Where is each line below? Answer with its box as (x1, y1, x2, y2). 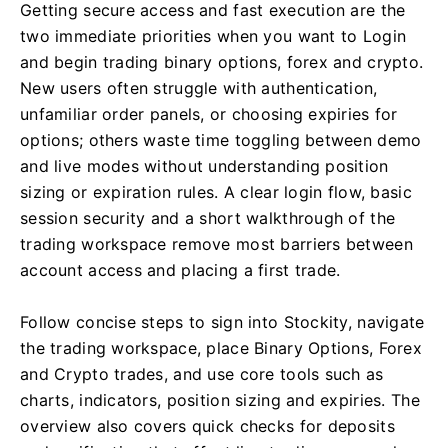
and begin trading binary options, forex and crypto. (20, 52, 424, 72)
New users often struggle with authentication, (20, 78, 378, 98)
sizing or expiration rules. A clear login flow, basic (20, 182, 412, 202)
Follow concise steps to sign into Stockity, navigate (20, 312, 425, 332)
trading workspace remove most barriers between (20, 234, 413, 254)
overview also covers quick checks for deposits (20, 416, 395, 436)
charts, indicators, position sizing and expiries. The (20, 390, 420, 410)
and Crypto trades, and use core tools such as (20, 364, 384, 384)
